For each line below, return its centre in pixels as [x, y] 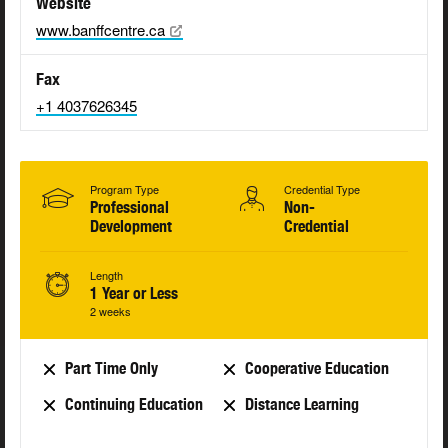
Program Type [124, 189]
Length [106, 275]
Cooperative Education [316, 369]
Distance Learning [301, 405]
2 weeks [110, 311]
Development [131, 227]
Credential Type [322, 189]
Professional [129, 208]
